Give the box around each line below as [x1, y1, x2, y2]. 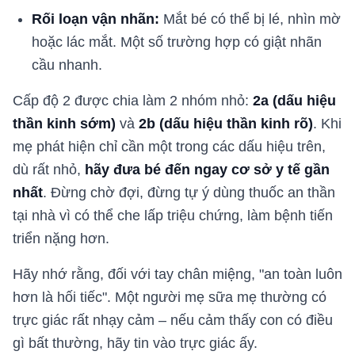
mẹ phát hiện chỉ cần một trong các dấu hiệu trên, [13, 138, 326, 155]
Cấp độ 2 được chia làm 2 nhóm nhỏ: [13, 92, 253, 109]
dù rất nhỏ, [13, 161, 85, 177]
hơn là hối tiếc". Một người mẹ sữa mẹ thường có [13, 288, 326, 305]
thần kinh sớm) [13, 115, 116, 132]
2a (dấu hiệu [253, 92, 336, 109]
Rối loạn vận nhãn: [32, 10, 159, 27]
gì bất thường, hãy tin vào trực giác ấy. [13, 334, 258, 351]
